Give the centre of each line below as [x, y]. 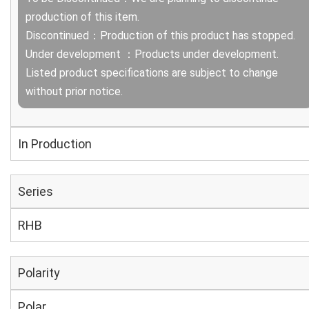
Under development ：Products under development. [152, 54]
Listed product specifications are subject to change [152, 73]
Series [36, 191]
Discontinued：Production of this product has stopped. [160, 36]
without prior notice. [74, 91]
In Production [55, 144]
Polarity [39, 273]
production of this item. [82, 17]
